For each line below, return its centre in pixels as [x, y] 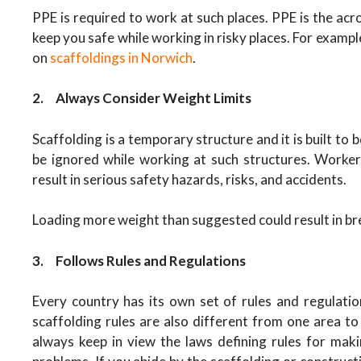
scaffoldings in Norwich [121, 57]
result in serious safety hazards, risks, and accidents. [189, 179]
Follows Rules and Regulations [151, 260]
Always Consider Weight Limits [154, 98]
